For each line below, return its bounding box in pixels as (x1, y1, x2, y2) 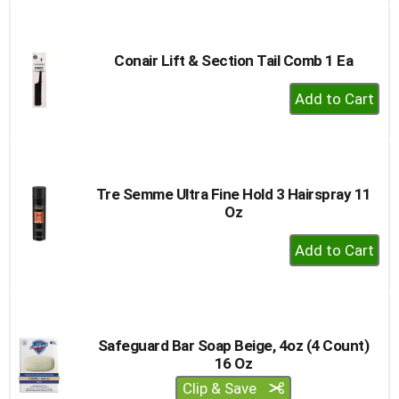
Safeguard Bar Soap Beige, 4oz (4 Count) (97, 336, 370, 354)
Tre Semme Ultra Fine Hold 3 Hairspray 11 (95, 184, 371, 203)
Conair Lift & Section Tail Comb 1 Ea (114, 51, 353, 69)
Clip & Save (183, 379, 260, 397)
